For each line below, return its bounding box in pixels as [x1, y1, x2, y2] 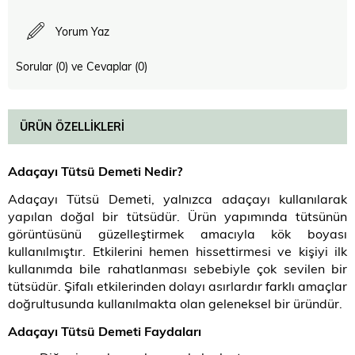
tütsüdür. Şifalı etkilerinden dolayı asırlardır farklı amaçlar [8, 277, 347, 294]
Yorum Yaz [55, 23, 109, 39]
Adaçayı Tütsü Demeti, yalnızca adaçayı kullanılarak [8, 190, 347, 207]
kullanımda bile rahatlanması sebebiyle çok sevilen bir [8, 260, 347, 277]
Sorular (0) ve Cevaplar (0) [16, 59, 147, 74]
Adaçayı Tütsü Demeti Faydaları [8, 323, 201, 339]
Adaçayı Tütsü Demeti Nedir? [8, 162, 182, 179]
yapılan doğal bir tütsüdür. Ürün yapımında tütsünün [8, 208, 347, 224]
